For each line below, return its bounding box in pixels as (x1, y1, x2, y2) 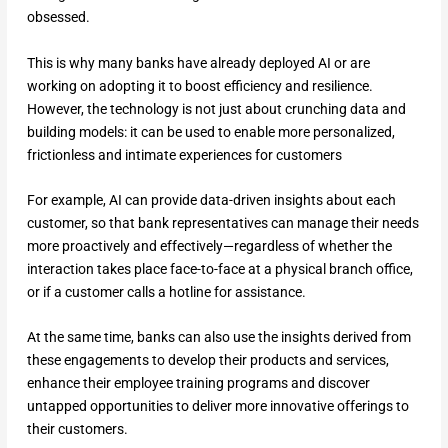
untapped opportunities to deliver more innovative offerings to (26, 398, 409, 415)
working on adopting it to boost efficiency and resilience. (26, 77, 373, 94)
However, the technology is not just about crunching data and (26, 100, 406, 117)
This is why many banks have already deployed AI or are (26, 54, 370, 71)
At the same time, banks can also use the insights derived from (26, 329, 411, 346)
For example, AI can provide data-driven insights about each (26, 191, 396, 208)
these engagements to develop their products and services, (26, 352, 389, 369)
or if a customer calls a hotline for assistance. (26, 283, 306, 300)
